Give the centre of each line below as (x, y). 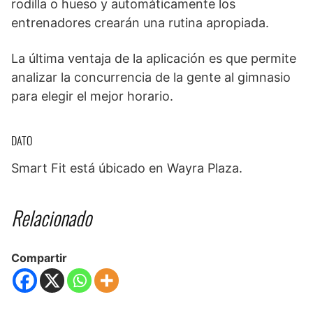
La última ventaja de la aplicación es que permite (154, 59)
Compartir (39, 258)
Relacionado (51, 218)
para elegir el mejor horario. (94, 96)
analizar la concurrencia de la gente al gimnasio (151, 78)
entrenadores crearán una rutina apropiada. (140, 23)
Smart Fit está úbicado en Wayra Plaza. (127, 168)
